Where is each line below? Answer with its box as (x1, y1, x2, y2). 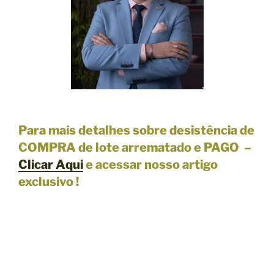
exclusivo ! (18, 174, 79, 189)
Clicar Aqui (18, 157, 83, 172)
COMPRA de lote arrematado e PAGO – (18, 139, 251, 155)
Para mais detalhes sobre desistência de (18, 122, 254, 138)
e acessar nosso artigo (86, 157, 218, 172)
